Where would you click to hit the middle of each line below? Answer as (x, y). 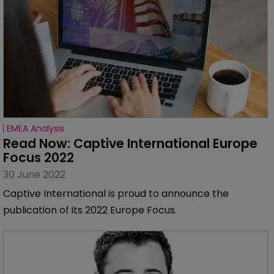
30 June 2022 (34, 175)
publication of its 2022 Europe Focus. (90, 210)
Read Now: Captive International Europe (132, 144)
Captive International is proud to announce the (116, 194)
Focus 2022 (39, 158)
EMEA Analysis (35, 129)
